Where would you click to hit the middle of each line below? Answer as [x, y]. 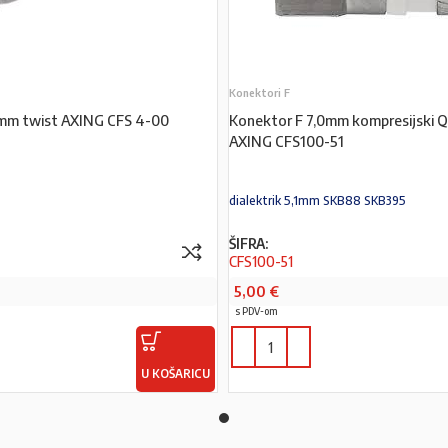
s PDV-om [256, 311]
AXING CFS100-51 [286, 141]
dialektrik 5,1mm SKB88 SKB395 [317, 200]
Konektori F [259, 92]
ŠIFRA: [248, 243]
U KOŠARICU [175, 373]
